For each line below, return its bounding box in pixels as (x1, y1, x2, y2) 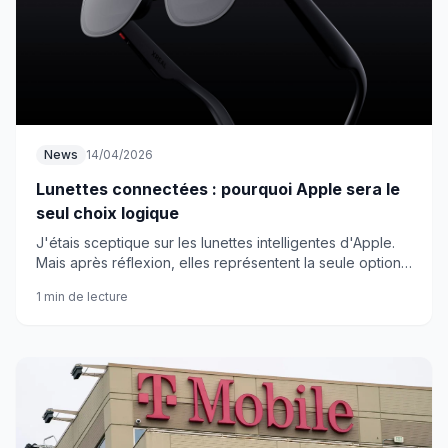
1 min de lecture (36, 289, 128, 304)
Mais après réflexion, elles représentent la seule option (36, 254, 401, 271)
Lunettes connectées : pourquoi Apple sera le (36, 179, 400, 199)
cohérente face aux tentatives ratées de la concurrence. (36, 274, 410, 291)
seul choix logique (36, 203, 179, 223)
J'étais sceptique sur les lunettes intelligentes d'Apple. (36, 234, 395, 251)
